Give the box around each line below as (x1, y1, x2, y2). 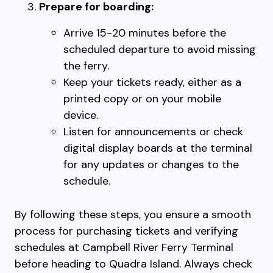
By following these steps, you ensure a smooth (15, 207, 251, 222)
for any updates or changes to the (63, 157, 239, 172)
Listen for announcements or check (63, 124, 243, 139)
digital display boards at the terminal (63, 141, 252, 155)
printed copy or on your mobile (63, 91, 221, 106)
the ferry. (63, 58, 109, 73)
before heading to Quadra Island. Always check (15, 257, 252, 271)
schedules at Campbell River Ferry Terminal (15, 240, 233, 255)
